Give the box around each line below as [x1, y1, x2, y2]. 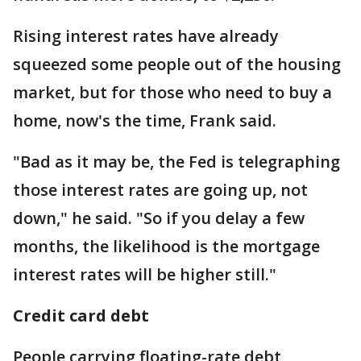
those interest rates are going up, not [13, 179, 308, 201]
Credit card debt [13, 305, 149, 326]
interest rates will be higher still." [13, 263, 276, 285]
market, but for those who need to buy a [13, 81, 332, 103]
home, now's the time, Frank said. [13, 110, 276, 131]
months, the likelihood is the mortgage [13, 235, 320, 257]
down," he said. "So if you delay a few [13, 207, 305, 229]
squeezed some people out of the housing [13, 53, 341, 75]
